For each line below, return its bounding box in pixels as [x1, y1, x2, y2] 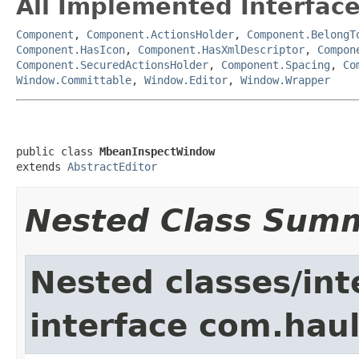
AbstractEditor [67, 159, 157, 173]
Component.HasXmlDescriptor [138, 42, 305, 56]
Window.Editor [144, 73, 228, 87]
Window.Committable [16, 73, 131, 87]
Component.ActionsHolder [87, 27, 234, 41]
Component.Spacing [221, 58, 330, 71]
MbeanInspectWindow [99, 144, 215, 158]
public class [16, 144, 99, 158]
